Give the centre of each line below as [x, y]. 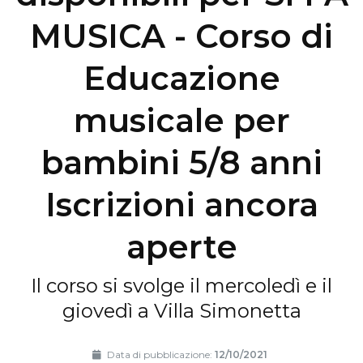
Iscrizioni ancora [181, 205]
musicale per [181, 121]
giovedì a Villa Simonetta [181, 311]
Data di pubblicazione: [159, 355]
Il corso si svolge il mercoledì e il [181, 286]
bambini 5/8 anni [181, 163]
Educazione [181, 79]
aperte [181, 247]
